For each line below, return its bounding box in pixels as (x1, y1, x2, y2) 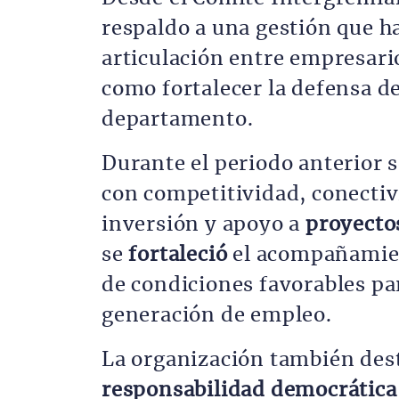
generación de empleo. (102, 305, 332, 325)
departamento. (102, 110, 254, 129)
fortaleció (128, 245, 233, 265)
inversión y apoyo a (102, 215, 306, 234)
